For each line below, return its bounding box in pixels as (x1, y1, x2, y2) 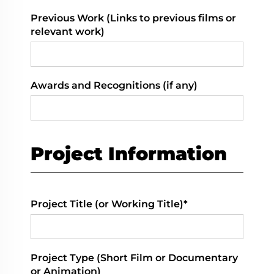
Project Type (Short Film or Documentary (31, 252, 238, 264)
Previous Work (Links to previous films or (31, 12, 236, 24)
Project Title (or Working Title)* (31, 198, 188, 210)
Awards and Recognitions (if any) (31, 80, 198, 92)
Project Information (31, 143, 227, 166)
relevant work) (31, 26, 105, 38)
